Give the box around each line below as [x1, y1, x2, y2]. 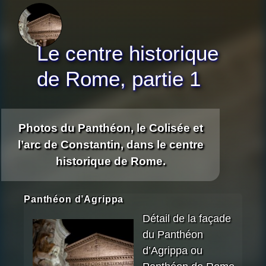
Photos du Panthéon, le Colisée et [18, 121, 203, 134]
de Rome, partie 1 [37, 67, 201, 91]
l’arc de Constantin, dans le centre [17, 138, 204, 151]
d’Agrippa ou [142, 245, 202, 257]
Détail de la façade [142, 213, 231, 225]
